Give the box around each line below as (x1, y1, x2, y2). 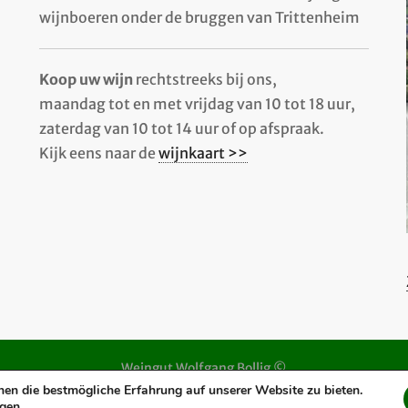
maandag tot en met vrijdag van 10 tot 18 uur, (38, 94, 355, 113)
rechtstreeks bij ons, (132, 69, 277, 88)
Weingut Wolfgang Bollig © (121, 360, 287, 377)
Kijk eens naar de (38, 143, 158, 162)
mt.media (211, 385, 273, 403)
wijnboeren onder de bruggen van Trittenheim (38, 7, 360, 26)
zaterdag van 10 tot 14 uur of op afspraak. (38, 118, 324, 138)
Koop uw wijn (38, 69, 133, 88)
